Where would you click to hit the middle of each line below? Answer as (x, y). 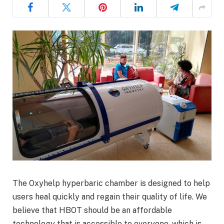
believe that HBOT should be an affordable (92, 210)
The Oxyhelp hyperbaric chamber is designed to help (111, 183)
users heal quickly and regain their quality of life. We (110, 197)
